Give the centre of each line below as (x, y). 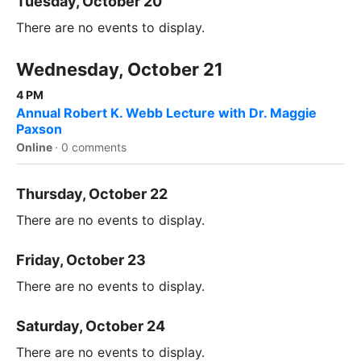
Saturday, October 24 (91, 326)
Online (35, 147)
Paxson (39, 129)
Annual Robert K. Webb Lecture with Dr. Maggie (166, 113)
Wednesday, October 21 (120, 70)
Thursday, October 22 (92, 194)
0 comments (94, 147)
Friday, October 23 (81, 260)
